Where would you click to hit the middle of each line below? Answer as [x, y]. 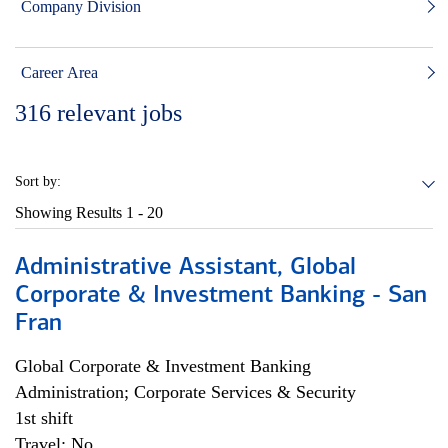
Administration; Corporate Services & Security [185, 392]
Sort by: [38, 181]
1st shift [44, 418]
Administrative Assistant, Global [185, 268]
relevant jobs [119, 113]
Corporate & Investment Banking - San [221, 296]
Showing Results [70, 212]
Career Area [59, 72]
